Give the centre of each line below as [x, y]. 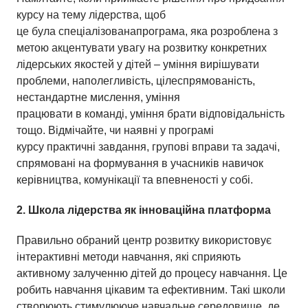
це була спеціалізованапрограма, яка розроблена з [147, 31]
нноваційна [175, 210]
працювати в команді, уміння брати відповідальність [151, 113]
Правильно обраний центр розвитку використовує [144, 240]
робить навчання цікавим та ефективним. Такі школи [151, 289]
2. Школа [42, 210]
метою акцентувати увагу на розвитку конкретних [142, 47]
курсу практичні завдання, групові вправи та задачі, [148, 146]
